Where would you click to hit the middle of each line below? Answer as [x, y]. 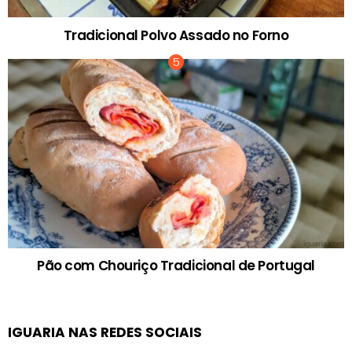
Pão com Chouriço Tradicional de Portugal [176, 266]
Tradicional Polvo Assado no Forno [176, 35]
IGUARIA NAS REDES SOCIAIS [105, 333]
